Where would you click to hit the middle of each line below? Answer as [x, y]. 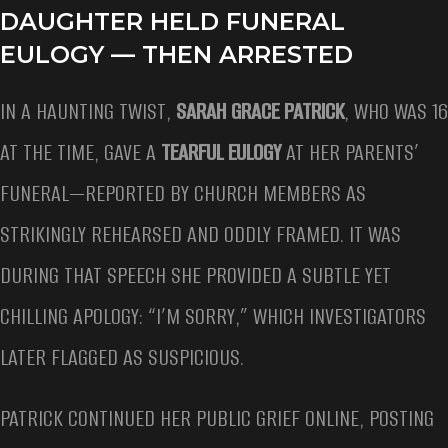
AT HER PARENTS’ [350, 153]
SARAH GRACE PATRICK [260, 112]
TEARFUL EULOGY [221, 153]
